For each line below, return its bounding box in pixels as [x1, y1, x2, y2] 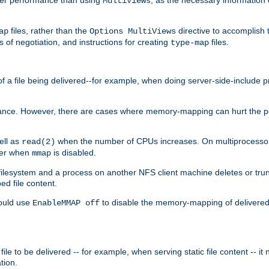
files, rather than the [8, 25, 89, 35]
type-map [171, 37, 209, 47]
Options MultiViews [89, 26, 176, 36]
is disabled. [51, 147, 96, 157]
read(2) [22, 136, 55, 147]
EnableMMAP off [32, 198, 100, 208]
